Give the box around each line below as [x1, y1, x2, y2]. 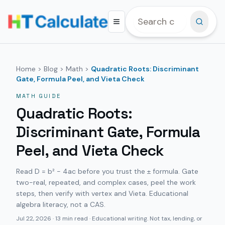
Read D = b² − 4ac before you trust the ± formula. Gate [16, 167, 198, 176]
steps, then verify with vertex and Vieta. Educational [16, 189, 188, 198]
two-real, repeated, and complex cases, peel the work [16, 178, 196, 187]
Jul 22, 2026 [16, 214, 51, 222]
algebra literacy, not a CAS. [16, 200, 105, 209]
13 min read [55, 214, 88, 222]
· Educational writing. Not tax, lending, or [88, 214, 202, 222]
